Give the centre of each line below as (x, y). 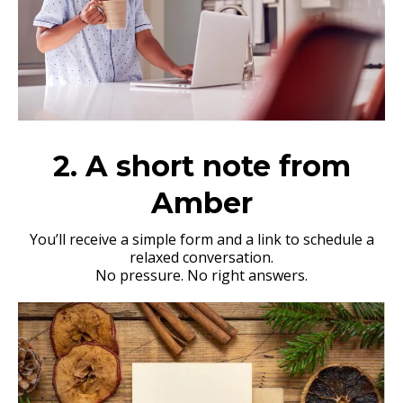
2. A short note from (201, 166)
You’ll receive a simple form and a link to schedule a (201, 239)
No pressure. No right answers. (201, 275)
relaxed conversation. (201, 257)
